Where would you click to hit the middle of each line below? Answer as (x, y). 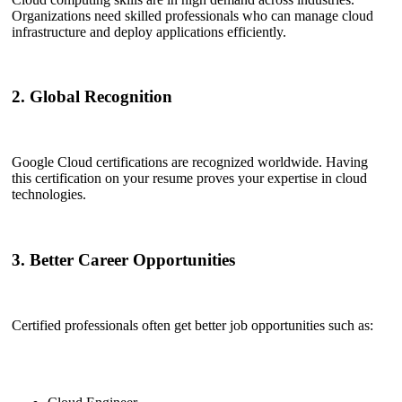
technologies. (49, 195)
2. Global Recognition (92, 97)
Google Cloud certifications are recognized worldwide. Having (190, 162)
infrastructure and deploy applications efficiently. (149, 31)
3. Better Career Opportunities (123, 259)
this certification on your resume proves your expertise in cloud (189, 179)
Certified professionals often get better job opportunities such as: (192, 325)
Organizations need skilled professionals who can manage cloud (192, 15)
